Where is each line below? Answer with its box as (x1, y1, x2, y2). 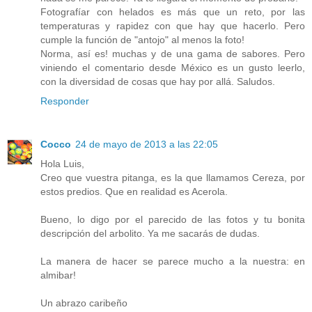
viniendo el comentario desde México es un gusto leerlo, (40, 61, 305, 73)
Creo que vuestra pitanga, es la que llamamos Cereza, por (40, 171, 305, 183)
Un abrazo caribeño (40, 297, 127, 309)
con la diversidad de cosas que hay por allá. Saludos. (40, 75, 275, 87)
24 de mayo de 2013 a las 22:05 (75, 138, 218, 150)
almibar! (40, 269, 76, 281)
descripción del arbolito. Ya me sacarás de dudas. (40, 227, 260, 239)
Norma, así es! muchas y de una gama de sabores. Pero (40, 47, 305, 59)
